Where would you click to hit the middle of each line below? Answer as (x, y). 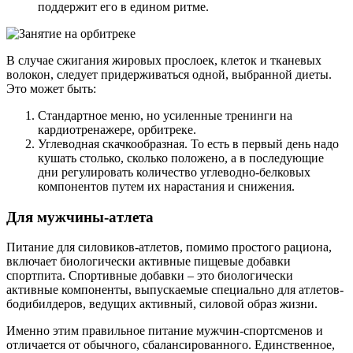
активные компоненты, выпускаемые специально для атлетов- (175, 290)
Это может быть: (51, 88)
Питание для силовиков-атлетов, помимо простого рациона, (169, 247)
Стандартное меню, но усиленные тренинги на (165, 115)
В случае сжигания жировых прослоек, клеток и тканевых (164, 60)
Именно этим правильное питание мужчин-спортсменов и (165, 331)
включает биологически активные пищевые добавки (149, 262)
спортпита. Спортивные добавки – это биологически (150, 276)
